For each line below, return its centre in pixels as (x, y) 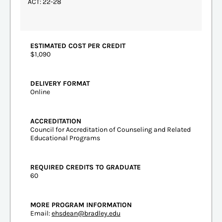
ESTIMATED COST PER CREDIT (78, 46)
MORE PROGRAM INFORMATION (81, 205)
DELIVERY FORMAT (60, 83)
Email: (41, 213)
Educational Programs (65, 138)
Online (40, 92)
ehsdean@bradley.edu (86, 213)
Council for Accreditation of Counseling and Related (111, 129)
